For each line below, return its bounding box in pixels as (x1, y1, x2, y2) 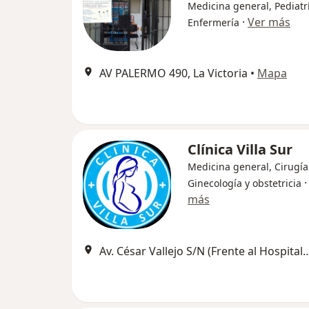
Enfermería (188, 16, 239, 30)
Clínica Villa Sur (188, 140, 292, 159)
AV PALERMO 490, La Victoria (99, 66, 248, 81)
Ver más (248, 14, 290, 30)
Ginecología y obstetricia (188, 177, 301, 190)
